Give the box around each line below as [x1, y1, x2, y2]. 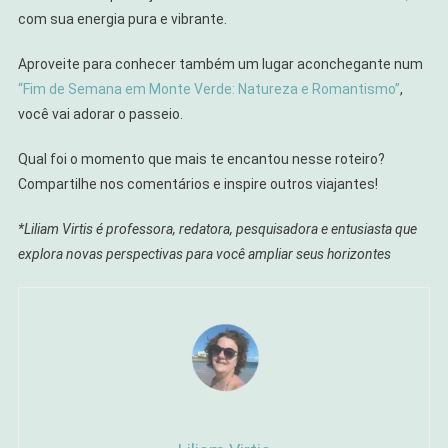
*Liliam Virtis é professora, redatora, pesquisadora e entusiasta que [17, 221, 417, 238]
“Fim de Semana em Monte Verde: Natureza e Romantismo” [17, 81, 400, 98]
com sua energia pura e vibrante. [17, 11, 227, 28]
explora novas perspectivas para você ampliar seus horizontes [17, 246, 391, 263]
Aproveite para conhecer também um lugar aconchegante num [17, 56, 423, 73]
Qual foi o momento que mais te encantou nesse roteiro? [17, 151, 385, 168]
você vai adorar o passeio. [17, 106, 183, 123]
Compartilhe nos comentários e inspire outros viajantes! [17, 176, 378, 193]
